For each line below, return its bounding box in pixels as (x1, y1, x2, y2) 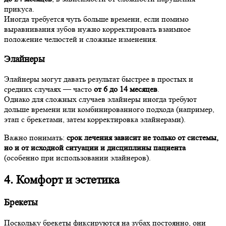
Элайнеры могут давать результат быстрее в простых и (4, 74, 193, 84)
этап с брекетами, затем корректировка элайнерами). (4, 115, 186, 125)
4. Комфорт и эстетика (4, 173, 120, 187)
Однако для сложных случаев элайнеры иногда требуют (4, 94, 197, 104)
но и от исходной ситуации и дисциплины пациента (4, 143, 186, 153)
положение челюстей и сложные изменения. (4, 34, 157, 44)
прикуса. (4, 4, 34, 14)
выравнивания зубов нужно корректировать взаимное (4, 24, 191, 34)
